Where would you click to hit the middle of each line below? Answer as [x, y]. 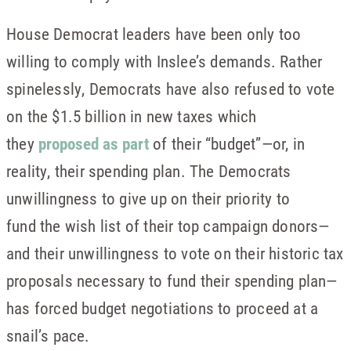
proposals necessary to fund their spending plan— [172, 280]
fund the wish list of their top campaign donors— [168, 226]
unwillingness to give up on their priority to [148, 198]
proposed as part [94, 143]
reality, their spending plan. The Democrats [149, 171]
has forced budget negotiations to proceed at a [163, 308]
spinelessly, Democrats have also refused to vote [171, 89]
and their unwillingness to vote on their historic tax [175, 253]
